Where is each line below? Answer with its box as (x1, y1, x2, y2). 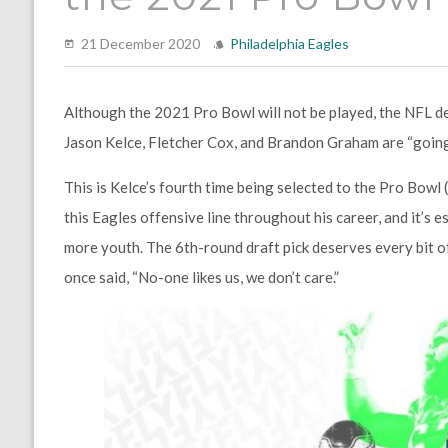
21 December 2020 (80, 35, 203, 52)
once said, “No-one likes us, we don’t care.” (63, 268, 339, 286)
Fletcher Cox (147, 133, 234, 151)
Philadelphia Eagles (229, 35, 349, 52)
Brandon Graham (266, 133, 379, 151)
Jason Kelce (63, 133, 142, 151)
